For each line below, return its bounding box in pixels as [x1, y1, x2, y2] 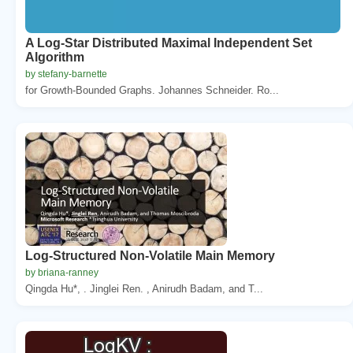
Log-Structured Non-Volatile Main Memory [25, 248, 275, 262]
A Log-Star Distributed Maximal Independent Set [25, 35, 312, 50]
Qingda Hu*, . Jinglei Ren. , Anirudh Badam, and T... [25, 282, 263, 295]
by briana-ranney [25, 266, 98, 278]
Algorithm [25, 50, 84, 64]
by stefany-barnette [25, 68, 107, 80]
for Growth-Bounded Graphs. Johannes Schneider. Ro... [25, 84, 279, 96]
